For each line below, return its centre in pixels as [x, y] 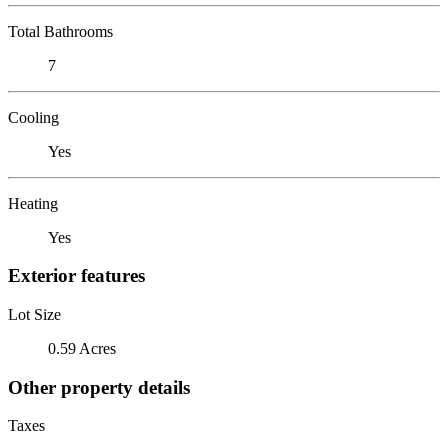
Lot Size [34, 314]
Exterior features [76, 276]
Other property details [99, 387]
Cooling [33, 117]
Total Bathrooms [60, 31]
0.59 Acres [82, 348]
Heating [33, 203]
